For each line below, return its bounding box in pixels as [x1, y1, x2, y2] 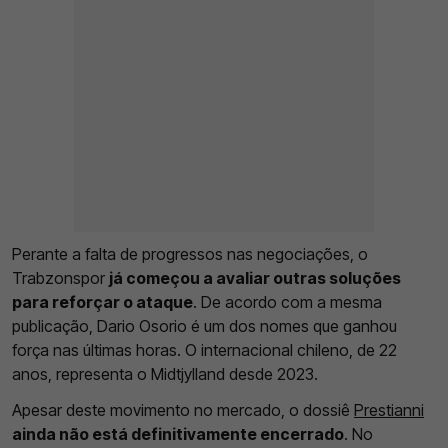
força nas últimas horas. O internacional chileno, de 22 [12, 339, 397, 360]
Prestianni [354, 399, 424, 420]
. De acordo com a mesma [193, 291, 382, 312]
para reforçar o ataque [12, 291, 193, 312]
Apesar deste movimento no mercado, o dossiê [12, 399, 354, 420]
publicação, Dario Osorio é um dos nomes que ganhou [12, 315, 397, 336]
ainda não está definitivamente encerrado [12, 423, 344, 444]
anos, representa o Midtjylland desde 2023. [12, 363, 318, 384]
